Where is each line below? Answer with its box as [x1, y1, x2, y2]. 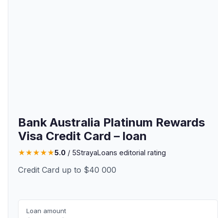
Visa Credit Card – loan [18, 129, 147, 143]
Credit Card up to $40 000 [18, 165, 116, 175]
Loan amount [26, 207, 66, 215]
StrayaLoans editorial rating [76, 148, 166, 157]
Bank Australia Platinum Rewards [18, 115, 205, 129]
